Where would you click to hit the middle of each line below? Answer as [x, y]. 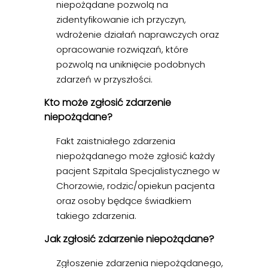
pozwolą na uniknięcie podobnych [131, 65]
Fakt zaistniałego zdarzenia [116, 141]
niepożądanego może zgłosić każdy [135, 156]
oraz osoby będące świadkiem [124, 201]
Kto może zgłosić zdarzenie [108, 103]
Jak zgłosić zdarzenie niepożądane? [129, 239]
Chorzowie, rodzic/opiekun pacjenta [135, 186]
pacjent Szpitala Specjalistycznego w [138, 171]
